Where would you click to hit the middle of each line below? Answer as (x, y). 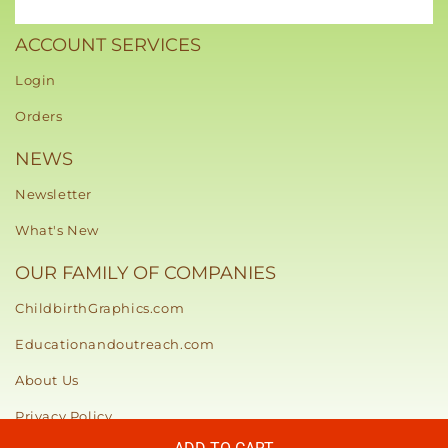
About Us (47, 380)
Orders (39, 116)
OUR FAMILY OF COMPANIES (145, 273)
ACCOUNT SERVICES (108, 45)
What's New (57, 230)
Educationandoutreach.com (115, 344)
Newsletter (53, 194)
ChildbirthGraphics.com (100, 308)
